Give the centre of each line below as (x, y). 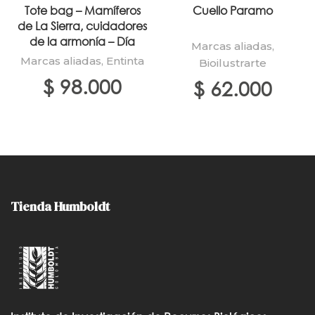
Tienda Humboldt (60, 206)
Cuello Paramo (233, 10)
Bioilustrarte (233, 63)
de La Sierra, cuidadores (82, 26)
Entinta (125, 61)
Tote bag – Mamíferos (82, 10)
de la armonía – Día (82, 41)
